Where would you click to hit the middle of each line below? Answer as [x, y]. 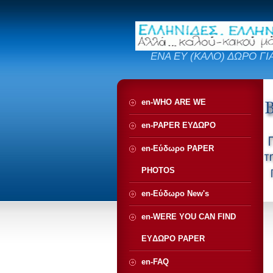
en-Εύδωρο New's [175, 193]
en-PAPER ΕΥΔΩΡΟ [179, 125]
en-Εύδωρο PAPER [178, 148]
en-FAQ [155, 262]
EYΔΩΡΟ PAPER [173, 239]
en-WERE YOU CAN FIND [189, 217]
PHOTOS [158, 170]
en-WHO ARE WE [174, 102]
